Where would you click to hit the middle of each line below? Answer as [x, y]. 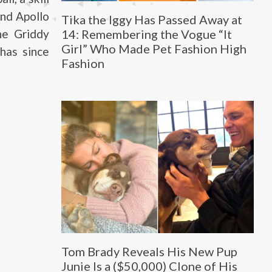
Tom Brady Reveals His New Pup [149, 252]
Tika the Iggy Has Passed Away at [151, 19]
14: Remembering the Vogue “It [146, 34]
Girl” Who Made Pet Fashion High [154, 48]
